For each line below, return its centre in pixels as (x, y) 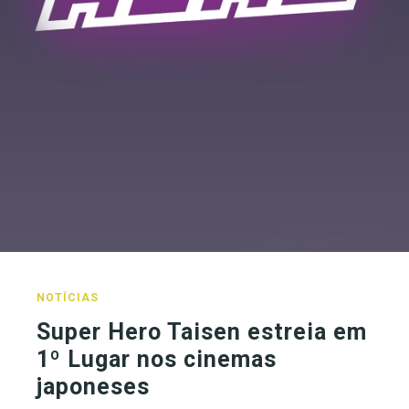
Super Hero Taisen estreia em (202, 332)
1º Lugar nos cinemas (157, 359)
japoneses (93, 387)
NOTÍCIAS (68, 298)
